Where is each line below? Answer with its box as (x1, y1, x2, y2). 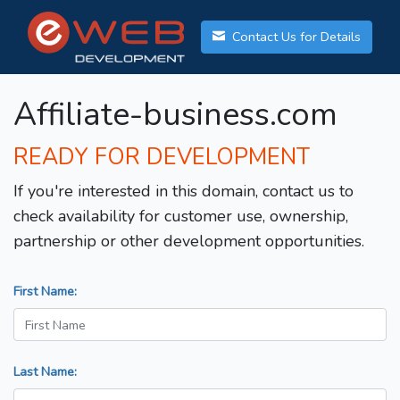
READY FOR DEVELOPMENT (13, 142, 310, 173)
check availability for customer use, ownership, (13, 205, 348, 228)
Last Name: (13, 362, 77, 381)
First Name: (13, 282, 77, 301)
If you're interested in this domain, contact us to (13, 180, 354, 203)
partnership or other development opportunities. (13, 230, 364, 253)
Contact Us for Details (229, 28, 361, 46)
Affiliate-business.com (13, 93, 337, 137)
